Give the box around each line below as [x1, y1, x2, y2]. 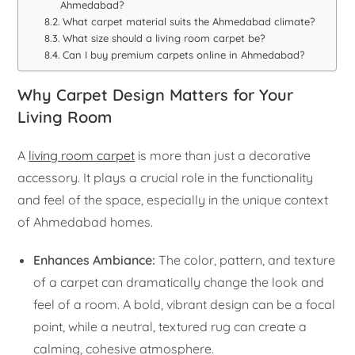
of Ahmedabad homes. [17, 214, 154, 231]
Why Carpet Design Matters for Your [17, 85, 294, 105]
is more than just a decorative [135, 147, 311, 164]
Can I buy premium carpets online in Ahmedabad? [62, 48, 304, 62]
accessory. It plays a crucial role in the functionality [17, 170, 314, 186]
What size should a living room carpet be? [62, 32, 265, 45]
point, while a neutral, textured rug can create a [33, 319, 307, 335]
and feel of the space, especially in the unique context [17, 192, 329, 208]
